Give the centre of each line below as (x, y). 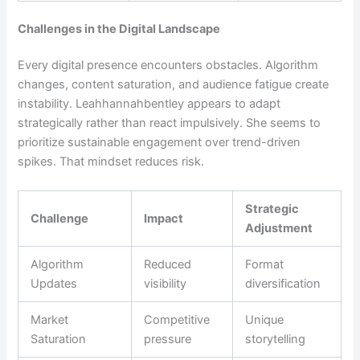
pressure (168, 339)
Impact (164, 218)
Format (265, 264)
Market (50, 319)
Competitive (177, 319)
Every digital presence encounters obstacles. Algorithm (168, 65)
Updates (54, 283)
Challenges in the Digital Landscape (119, 29)
